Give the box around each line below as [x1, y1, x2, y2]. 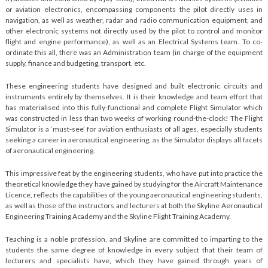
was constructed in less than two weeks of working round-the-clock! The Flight [5, 114, 263, 123]
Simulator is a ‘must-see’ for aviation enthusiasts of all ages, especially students [5, 124, 263, 133]
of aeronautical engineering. [5, 146, 95, 155]
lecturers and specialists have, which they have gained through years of [5, 256, 263, 265]
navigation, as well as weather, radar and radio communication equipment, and [5, 16, 263, 25]
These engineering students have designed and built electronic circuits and [5, 81, 263, 90]
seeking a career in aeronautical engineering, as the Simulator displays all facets [5, 135, 263, 144]
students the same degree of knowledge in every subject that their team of [5, 245, 263, 254]
